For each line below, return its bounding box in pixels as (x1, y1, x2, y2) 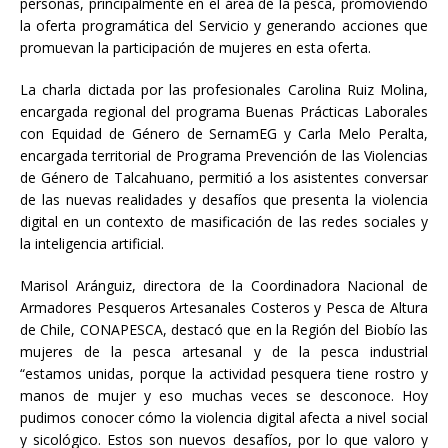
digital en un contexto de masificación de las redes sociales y (20, 212, 428, 232)
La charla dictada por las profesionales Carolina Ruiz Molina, (20, 80, 428, 100)
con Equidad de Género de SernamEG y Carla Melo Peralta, (20, 124, 428, 144)
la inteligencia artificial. (20, 234, 164, 254)
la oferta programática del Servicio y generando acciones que (20, 16, 428, 36)
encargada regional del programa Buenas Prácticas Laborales (20, 102, 428, 122)
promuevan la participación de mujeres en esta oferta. (20, 38, 371, 58)
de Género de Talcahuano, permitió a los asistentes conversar (20, 168, 428, 188)
